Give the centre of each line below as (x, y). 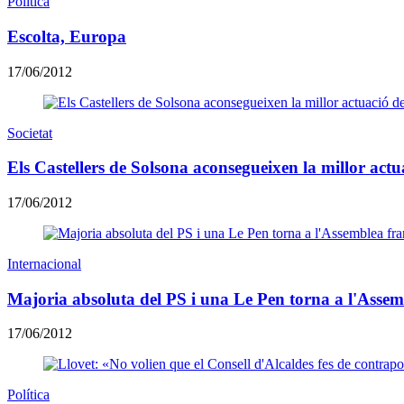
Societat (30, 133)
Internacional (44, 263)
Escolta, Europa (67, 36)
